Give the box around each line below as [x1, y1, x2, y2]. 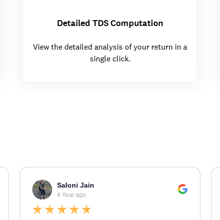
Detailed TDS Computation [56, 17, 163, 29]
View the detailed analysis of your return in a [33, 42, 187, 53]
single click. [89, 54, 131, 64]
